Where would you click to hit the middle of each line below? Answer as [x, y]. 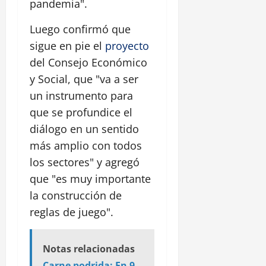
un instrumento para [81, 96]
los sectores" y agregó [85, 162]
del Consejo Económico [88, 63]
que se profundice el [81, 113]
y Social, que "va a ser [84, 79]
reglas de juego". [72, 212]
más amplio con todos [86, 146]
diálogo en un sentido [84, 129]
